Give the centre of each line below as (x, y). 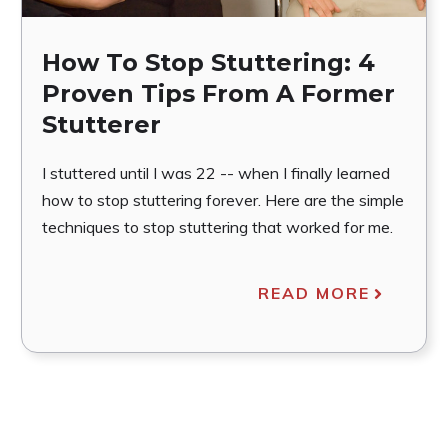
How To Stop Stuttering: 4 (208, 62)
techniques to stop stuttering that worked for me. (217, 227)
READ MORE (314, 293)
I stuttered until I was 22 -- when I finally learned (215, 173)
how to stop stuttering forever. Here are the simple (222, 200)
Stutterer (101, 124)
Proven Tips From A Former (218, 93)
